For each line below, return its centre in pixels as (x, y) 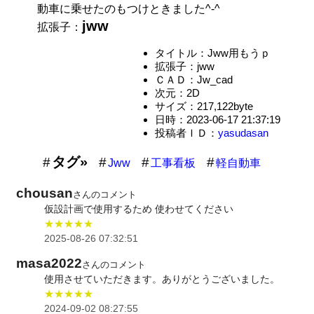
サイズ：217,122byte (204, 106)
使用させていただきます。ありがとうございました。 (162, 279)
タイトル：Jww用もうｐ (212, 53)
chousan (45, 193)
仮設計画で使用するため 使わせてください (139, 209)
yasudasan (243, 132)
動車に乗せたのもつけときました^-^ (129, 8)
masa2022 (49, 264)
